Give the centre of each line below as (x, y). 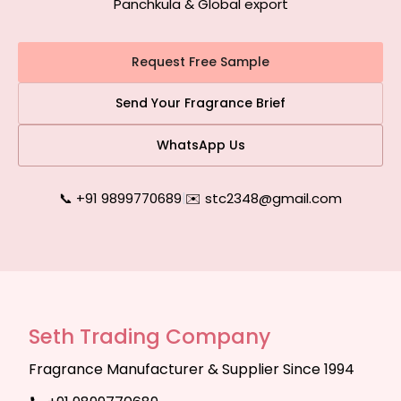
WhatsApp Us (200, 145)
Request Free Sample (200, 62)
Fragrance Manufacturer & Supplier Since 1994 (192, 369)
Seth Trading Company (149, 337)
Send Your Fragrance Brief (200, 103)
